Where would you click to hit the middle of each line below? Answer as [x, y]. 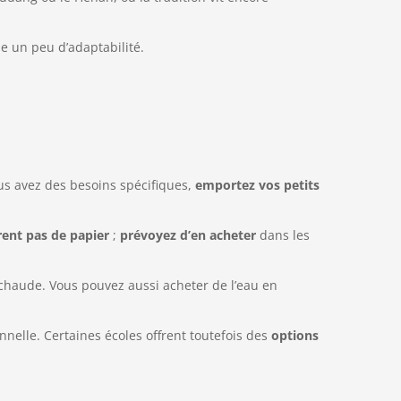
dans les [282, 235]
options [294, 336]
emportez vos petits [257, 185]
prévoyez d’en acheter [188, 235]
